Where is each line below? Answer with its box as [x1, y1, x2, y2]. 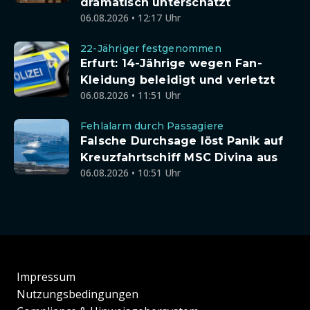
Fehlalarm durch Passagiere [80, 119, 224, 132]
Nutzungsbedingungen [17, 286, 138, 302]
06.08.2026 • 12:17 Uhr [80, 10, 181, 24]
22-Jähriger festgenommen [80, 42, 221, 55]
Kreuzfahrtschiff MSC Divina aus [80, 150, 278, 164]
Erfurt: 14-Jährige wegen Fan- [80, 56, 262, 70]
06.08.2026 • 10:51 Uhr [80, 165, 181, 179]
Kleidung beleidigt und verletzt [80, 73, 275, 86]
